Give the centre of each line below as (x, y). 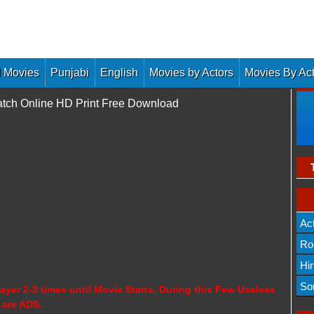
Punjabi (70, 73)
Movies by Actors (191, 73)
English (119, 73)
